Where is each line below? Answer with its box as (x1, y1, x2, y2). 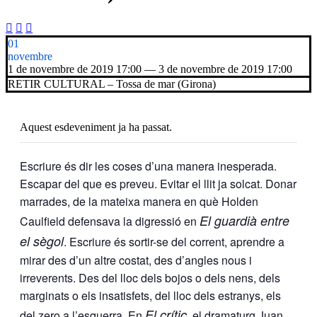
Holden (221, 192, 258, 209)
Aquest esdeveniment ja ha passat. (20, 120, 172, 133)
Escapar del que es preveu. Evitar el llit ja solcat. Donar (20, 175, 296, 192)
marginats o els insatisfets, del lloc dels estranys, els (20, 287, 281, 304)
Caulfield (20, 212, 65, 229)
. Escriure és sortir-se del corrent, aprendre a (64, 233, 284, 250)
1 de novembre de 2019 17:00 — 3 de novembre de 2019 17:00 (8, 62, 292, 75)
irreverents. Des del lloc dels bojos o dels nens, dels (20, 269, 280, 286)
